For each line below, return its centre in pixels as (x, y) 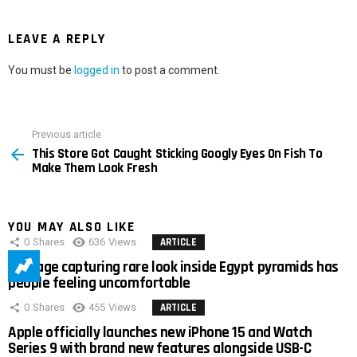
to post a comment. (170, 71)
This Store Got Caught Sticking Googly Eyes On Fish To (177, 153)
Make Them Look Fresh (95, 168)
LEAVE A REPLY (57, 39)
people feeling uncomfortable (99, 283)
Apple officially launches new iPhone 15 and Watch (160, 332)
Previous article (67, 135)
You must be (41, 71)
